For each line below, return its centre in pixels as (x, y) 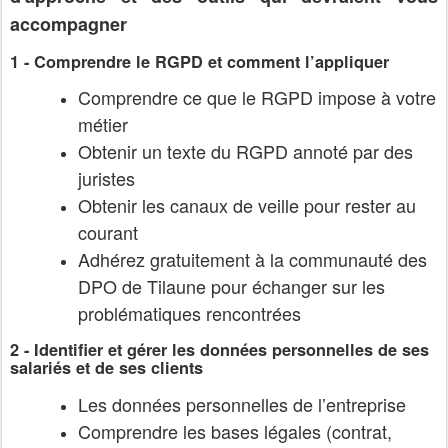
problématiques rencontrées (189, 313)
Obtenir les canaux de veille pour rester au (247, 205)
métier (103, 124)
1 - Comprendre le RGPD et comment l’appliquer (199, 61)
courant (108, 232)
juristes (106, 178)
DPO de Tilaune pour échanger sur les (231, 286)
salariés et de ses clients (106, 367)
